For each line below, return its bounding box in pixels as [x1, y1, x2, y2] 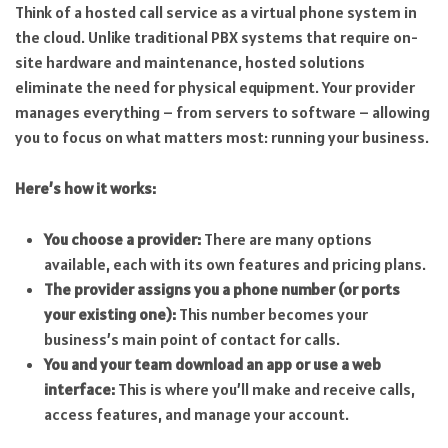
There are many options [200, 228, 372, 249]
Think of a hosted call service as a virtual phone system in [15, 2, 417, 23]
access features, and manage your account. [43, 403, 349, 424]
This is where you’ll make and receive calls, [114, 378, 415, 399]
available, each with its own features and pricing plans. [43, 253, 426, 274]
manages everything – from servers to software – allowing [15, 102, 430, 123]
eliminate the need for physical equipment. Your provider [15, 77, 415, 98]
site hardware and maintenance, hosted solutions [15, 52, 365, 73]
